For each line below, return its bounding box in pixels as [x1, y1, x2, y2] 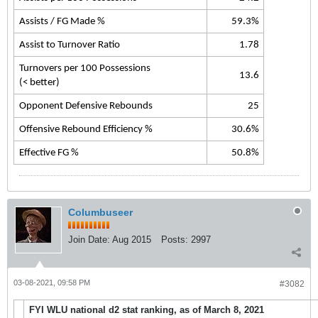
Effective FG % [18, 148, 79, 158]
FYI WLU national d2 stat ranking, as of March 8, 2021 [28, 305, 264, 315]
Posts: [161, 234, 188, 245]
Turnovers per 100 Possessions [18, 63, 150, 74]
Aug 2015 [112, 234, 151, 245]
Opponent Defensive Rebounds [18, 101, 153, 111]
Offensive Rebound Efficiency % [18, 124, 153, 135]
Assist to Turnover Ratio [18, 40, 120, 50]
